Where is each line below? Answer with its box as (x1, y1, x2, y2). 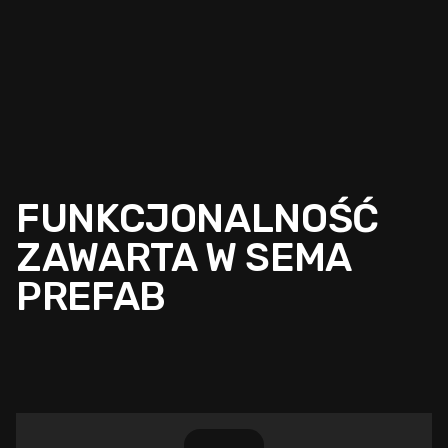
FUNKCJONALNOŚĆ (16, 195, 379, 243)
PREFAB (16, 273, 166, 321)
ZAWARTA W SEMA (16, 234, 351, 282)
